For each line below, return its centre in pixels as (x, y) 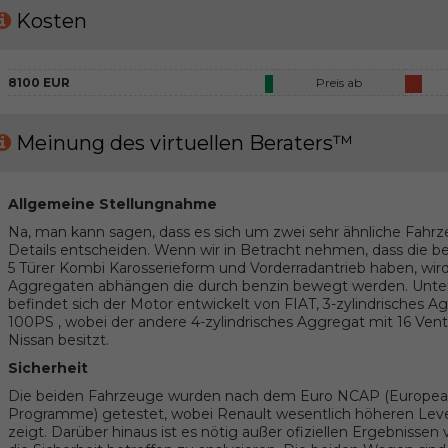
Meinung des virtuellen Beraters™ (184, 143)
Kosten (51, 21)
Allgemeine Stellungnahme (112, 204)
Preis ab (338, 82)
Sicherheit (47, 368)
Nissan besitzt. (58, 340)
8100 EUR (38, 82)
